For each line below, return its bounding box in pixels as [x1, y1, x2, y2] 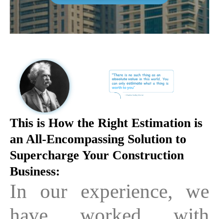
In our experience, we [10, 179, 209, 202]
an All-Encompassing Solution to [10, 131, 186, 146]
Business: [10, 164, 60, 178]
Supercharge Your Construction [10, 148, 184, 162]
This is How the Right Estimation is [10, 115, 202, 130]
